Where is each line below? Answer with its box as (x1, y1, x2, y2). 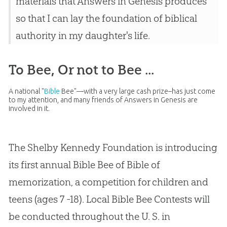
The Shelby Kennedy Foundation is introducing (8, 141, 217, 154)
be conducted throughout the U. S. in (8, 210, 170, 223)
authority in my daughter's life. (15, 29, 150, 42)
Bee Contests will (133, 193, 210, 206)
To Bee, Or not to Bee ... (8, 61, 154, 79)
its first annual (8, 159, 73, 171)
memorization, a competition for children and (8, 176, 208, 188)
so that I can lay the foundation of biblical (15, 12, 197, 25)
